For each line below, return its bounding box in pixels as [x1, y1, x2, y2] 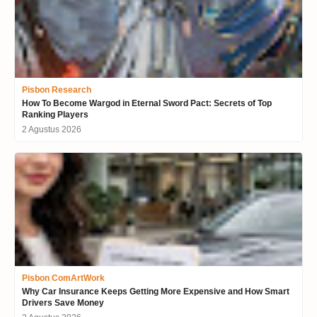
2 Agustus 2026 [22, 124, 81, 134]
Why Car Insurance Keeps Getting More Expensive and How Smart [22, 286, 289, 296]
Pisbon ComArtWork [22, 272, 105, 283]
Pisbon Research [22, 84, 91, 95]
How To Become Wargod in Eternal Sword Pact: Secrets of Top [22, 98, 272, 108]
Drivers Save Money [22, 297, 104, 308]
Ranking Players [22, 109, 88, 120]
